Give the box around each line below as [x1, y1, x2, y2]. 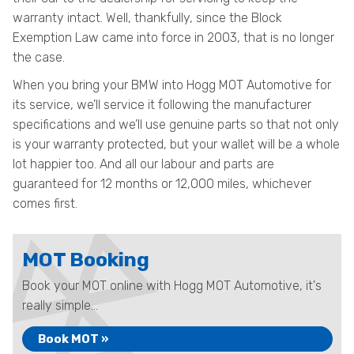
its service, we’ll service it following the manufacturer [13, 97, 311, 112]
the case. [13, 50, 65, 65]
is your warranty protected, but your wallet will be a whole [13, 137, 340, 152]
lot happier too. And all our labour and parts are [13, 156, 274, 171]
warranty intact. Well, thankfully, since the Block [13, 10, 282, 25]
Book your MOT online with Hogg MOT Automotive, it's [22, 278, 322, 293]
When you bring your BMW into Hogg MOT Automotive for [13, 77, 331, 92]
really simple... [22, 298, 98, 313]
